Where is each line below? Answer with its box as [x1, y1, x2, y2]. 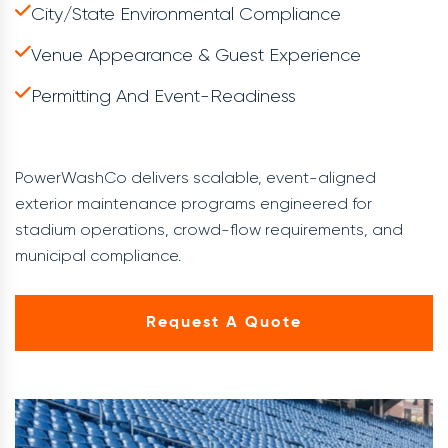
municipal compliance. [15, 246, 181, 265]
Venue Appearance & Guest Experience [31, 45, 361, 65]
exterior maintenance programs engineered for [15, 194, 372, 213]
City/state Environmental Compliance [31, 4, 341, 24]
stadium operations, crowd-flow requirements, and [15, 220, 403, 239]
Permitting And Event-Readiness [31, 86, 296, 106]
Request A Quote [146, 315, 302, 331]
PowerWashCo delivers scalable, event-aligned [15, 168, 376, 187]
